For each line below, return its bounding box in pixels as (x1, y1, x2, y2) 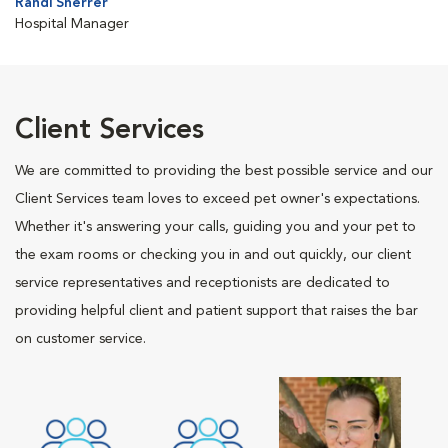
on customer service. (15, 332, 146, 346)
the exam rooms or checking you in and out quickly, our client (15, 248, 411, 262)
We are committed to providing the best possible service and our (15, 164, 433, 178)
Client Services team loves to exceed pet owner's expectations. (15, 192, 420, 206)
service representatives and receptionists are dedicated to (15, 276, 390, 290)
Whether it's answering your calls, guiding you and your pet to (15, 220, 416, 234)
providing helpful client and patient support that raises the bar (15, 304, 418, 318)
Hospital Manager (15, 17, 129, 31)
